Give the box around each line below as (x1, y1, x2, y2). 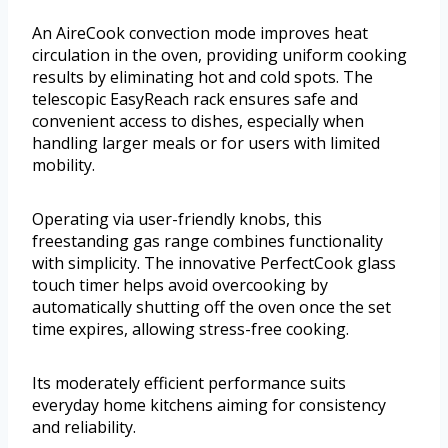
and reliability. (32, 416, 136, 439)
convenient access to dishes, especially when (32, 110, 364, 133)
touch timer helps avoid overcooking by (32, 274, 328, 297)
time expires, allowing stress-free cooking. (32, 318, 349, 341)
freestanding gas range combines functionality (32, 230, 383, 253)
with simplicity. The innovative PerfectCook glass (32, 252, 396, 275)
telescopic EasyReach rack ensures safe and (32, 88, 358, 111)
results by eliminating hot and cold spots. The (32, 66, 373, 89)
